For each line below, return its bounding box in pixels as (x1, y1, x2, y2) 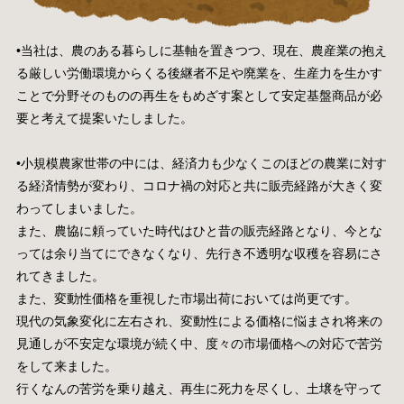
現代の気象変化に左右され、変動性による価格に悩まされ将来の (15, 313, 382, 328)
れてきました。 (15, 268, 105, 283)
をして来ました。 (15, 358, 117, 373)
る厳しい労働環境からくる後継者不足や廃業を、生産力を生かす (15, 65, 382, 80)
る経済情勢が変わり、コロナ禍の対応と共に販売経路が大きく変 (15, 178, 382, 193)
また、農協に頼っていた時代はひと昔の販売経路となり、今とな (15, 223, 382, 238)
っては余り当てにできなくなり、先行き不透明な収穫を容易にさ (15, 245, 382, 261)
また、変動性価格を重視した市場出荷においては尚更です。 (15, 290, 357, 306)
